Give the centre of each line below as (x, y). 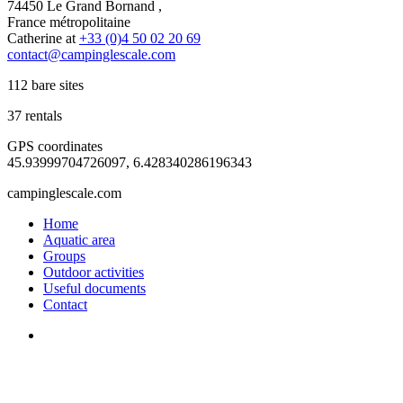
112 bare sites (45, 85)
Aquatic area (79, 240)
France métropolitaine (69, 22)
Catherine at (43, 39)
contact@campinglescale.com (91, 55)
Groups (64, 256)
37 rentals (35, 116)
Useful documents (94, 289)
